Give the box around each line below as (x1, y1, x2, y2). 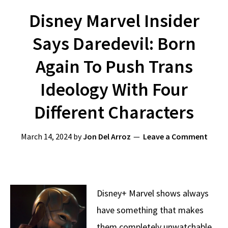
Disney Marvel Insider (28, 9, 199, 32)
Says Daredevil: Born (32, 32, 196, 55)
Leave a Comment (142, 131, 208, 141)
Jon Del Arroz (82, 131, 131, 141)
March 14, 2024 (20, 131, 72, 141)
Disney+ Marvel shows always (97, 187, 209, 199)
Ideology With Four (40, 78, 188, 101)
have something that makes (97, 204, 204, 216)
